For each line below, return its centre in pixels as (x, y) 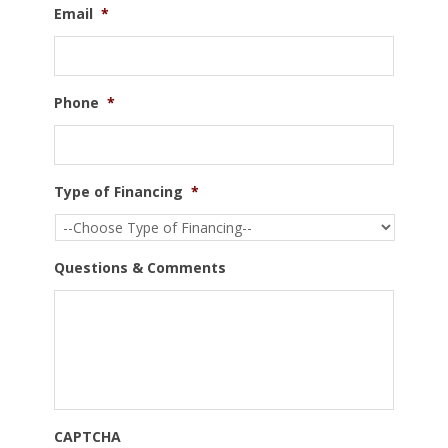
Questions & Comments (140, 267)
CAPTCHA (87, 436)
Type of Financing (118, 191)
